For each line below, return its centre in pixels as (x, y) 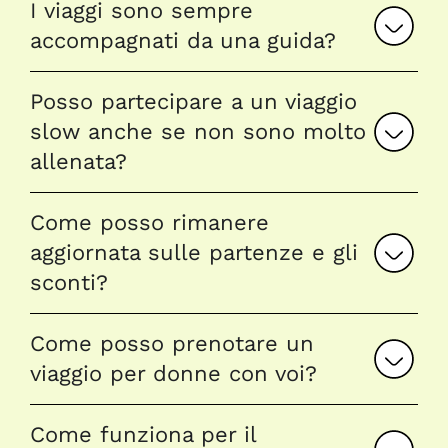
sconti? (69, 282)
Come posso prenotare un (172, 343)
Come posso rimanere (149, 222)
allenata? (78, 161)
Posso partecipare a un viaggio (193, 101)
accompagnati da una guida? (183, 40)
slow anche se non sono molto (198, 131)
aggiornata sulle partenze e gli (194, 252)
